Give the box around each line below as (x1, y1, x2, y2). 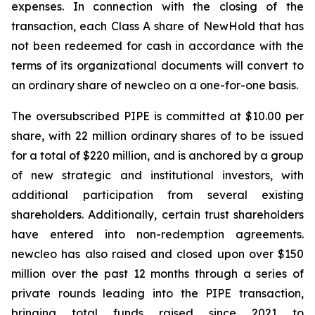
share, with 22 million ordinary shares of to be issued (11, 129, 304, 143)
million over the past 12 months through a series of (11, 266, 304, 281)
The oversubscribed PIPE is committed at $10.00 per (11, 109, 304, 123)
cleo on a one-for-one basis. (147, 78, 298, 92)
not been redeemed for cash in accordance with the (11, 39, 304, 53)
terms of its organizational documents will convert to (11, 58, 304, 72)
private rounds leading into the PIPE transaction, (11, 286, 304, 300)
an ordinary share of (11, 78, 124, 92)
